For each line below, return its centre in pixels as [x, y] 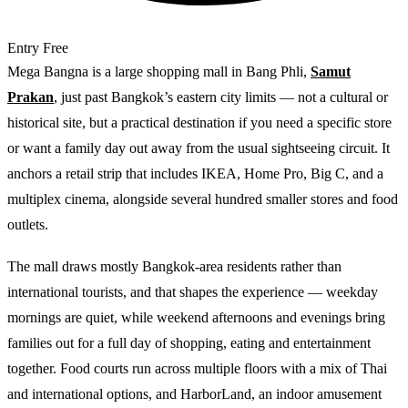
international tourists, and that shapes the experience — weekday [193, 291]
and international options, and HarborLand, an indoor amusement [194, 393]
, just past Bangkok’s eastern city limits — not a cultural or [221, 97]
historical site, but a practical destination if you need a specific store [199, 122]
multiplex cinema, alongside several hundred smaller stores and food [203, 199]
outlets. [28, 224]
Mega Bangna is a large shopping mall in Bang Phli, [159, 71]
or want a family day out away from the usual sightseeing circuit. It [199, 148]
